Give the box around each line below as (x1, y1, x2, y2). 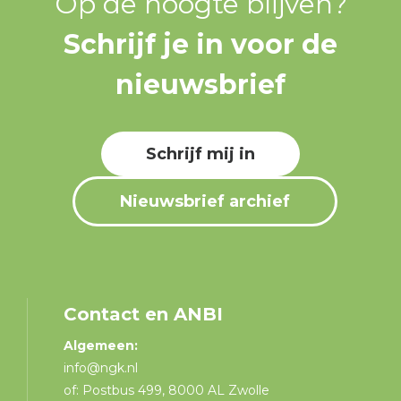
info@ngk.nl (64, 359, 142, 376)
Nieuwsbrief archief (120, 191, 290, 211)
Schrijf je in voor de (64, 27, 337, 61)
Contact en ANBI (64, 303, 224, 325)
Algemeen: (64, 337, 139, 354)
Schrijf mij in (146, 143, 255, 164)
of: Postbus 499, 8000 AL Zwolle (64, 381, 270, 398)
